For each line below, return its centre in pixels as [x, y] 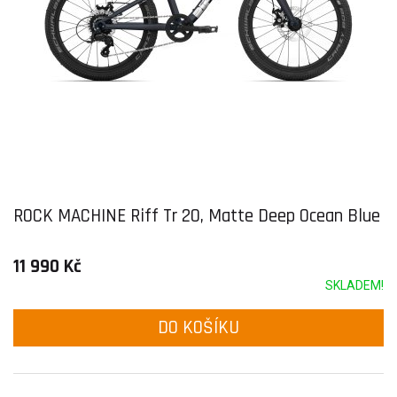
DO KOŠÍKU [198, 327]
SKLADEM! [354, 285]
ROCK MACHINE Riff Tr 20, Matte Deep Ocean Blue [197, 216]
